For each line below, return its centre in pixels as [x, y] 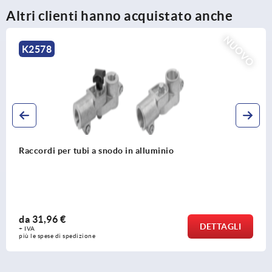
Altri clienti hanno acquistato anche [119, 15]
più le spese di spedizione [139, 236]
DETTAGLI [24, 226]
